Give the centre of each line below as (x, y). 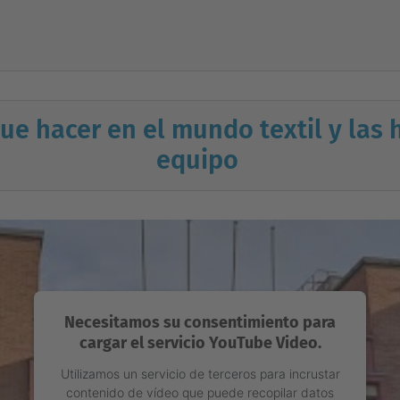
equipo (200, 161)
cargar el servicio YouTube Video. (200, 343)
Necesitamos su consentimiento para (200, 323)
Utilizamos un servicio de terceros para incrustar (200, 374)
